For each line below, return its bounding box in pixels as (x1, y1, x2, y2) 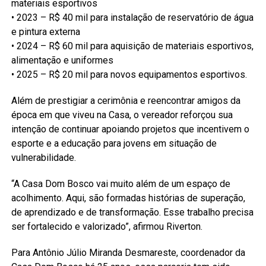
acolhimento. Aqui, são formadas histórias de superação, (11, 192, 245, 204)
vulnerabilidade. (11, 151, 76, 163)
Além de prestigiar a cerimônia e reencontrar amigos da (11, 94, 240, 106)
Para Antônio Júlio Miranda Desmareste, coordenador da (11, 246, 245, 258)
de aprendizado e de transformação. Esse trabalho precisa (11, 206, 254, 218)
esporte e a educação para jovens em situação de (11, 137, 217, 149)
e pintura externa (11, 26, 80, 37)
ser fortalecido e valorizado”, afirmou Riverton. (11, 220, 202, 232)
